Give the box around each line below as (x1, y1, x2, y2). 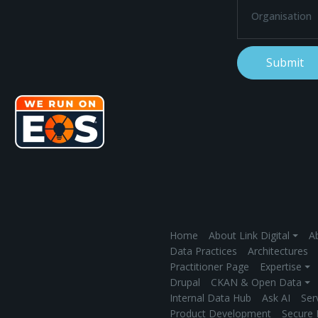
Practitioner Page (170, 260, 249, 274)
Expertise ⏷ (260, 260, 310, 274)
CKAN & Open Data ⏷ (211, 275, 310, 290)
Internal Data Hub (170, 291, 251, 305)
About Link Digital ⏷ (209, 229, 298, 243)
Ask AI (262, 291, 290, 305)
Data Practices (170, 244, 237, 258)
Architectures (248, 244, 308, 258)
